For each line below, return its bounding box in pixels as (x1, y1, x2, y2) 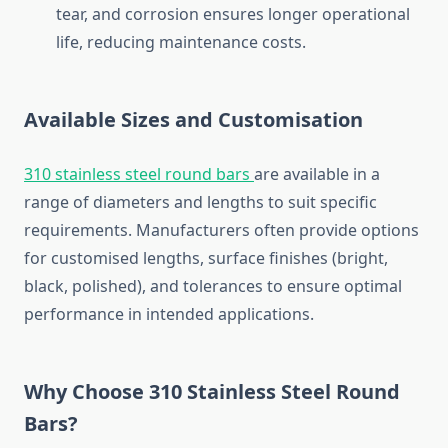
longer (268, 3, 322, 26)
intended (146, 303, 218, 326)
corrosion (125, 3, 203, 26)
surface (208, 247, 269, 270)
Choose (72, 378, 149, 406)
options (361, 219, 419, 242)
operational (322, 3, 410, 26)
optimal (344, 275, 402, 298)
